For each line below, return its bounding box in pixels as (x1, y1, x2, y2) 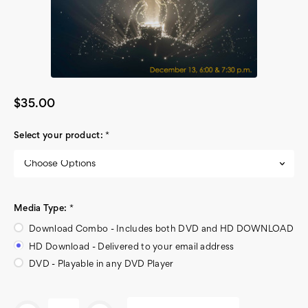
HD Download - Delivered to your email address (29, 243, 234, 252)
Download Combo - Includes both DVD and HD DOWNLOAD (29, 225, 294, 234)
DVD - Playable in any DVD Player (29, 260, 174, 269)
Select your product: (14, 131, 106, 140)
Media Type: (14, 205, 69, 214)
